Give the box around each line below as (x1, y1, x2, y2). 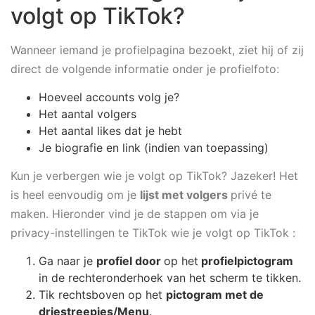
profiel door (96, 253, 164, 268)
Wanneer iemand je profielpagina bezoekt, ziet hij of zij (11, 42, 304, 57)
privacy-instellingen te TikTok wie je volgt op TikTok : (11, 225, 295, 240)
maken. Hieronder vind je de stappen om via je (11, 206, 259, 221)
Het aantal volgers (39, 107, 136, 122)
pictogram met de (166, 287, 264, 302)
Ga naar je (39, 253, 96, 268)
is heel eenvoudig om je (11, 187, 140, 202)
